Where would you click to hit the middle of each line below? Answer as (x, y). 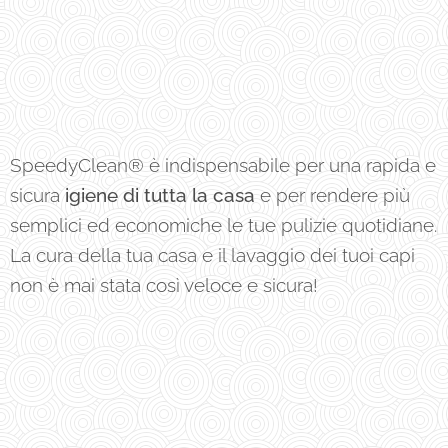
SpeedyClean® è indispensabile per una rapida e (223, 164)
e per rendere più (332, 194)
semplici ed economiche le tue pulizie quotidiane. (223, 224)
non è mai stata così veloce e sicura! (169, 284)
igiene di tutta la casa (160, 194)
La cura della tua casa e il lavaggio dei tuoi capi (212, 254)
